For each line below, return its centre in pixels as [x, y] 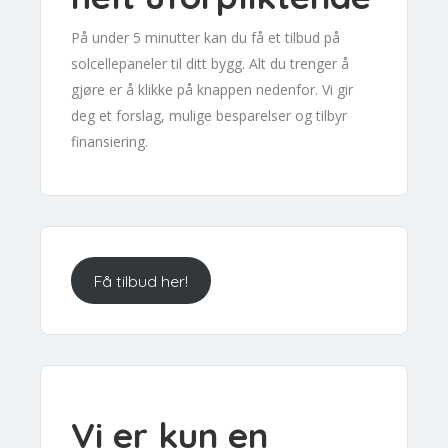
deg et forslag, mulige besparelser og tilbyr [209, 116]
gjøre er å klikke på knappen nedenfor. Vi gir [212, 90]
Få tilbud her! [140, 280]
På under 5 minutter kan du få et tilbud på [205, 38]
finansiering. [109, 142]
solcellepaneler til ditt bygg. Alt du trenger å [210, 64]
